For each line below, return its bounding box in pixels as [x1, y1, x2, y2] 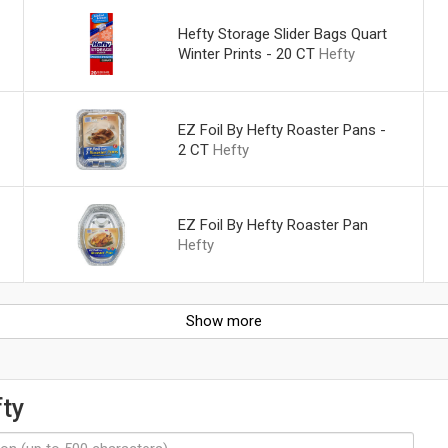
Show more [186, 312, 262, 331]
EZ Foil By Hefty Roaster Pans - [177, 120, 386, 139]
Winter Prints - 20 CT [177, 44, 315, 63]
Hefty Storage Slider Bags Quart [177, 24, 387, 43]
